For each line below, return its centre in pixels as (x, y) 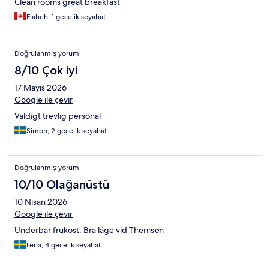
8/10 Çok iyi (46, 71)
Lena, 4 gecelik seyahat (64, 245)
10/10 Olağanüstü (62, 185)
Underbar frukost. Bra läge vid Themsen (89, 230)
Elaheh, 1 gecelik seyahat (66, 17)
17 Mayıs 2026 (41, 88)
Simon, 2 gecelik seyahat (67, 131)
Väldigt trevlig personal (58, 116)
